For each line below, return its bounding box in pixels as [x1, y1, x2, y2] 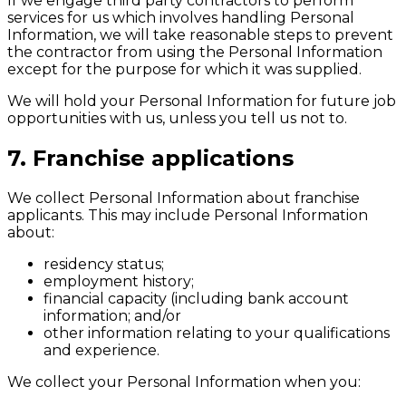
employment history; [43, 272, 194, 290]
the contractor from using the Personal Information [7, 43, 382, 61]
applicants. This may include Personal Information [7, 206, 368, 224]
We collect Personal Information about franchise [7, 188, 360, 207]
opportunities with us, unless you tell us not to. [7, 109, 347, 127]
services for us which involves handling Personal [7, 8, 354, 26]
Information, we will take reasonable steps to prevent [7, 25, 393, 43]
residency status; [43, 255, 164, 273]
